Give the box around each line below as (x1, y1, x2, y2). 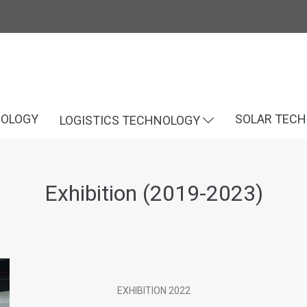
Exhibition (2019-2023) (44, 180, 263, 206)
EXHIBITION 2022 (116, 285, 191, 296)
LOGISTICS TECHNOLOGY (59, 112, 203, 127)
